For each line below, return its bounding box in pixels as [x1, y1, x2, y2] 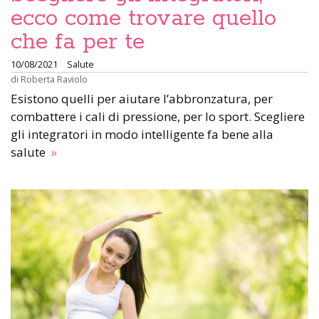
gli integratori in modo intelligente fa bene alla [11, 126, 273, 142]
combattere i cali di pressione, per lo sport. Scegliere [11, 108, 305, 125]
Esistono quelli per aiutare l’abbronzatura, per [11, 90, 273, 107]
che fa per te [11, 28, 145, 56]
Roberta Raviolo [21, 73, 88, 85]
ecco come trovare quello [11, 4, 276, 33]
